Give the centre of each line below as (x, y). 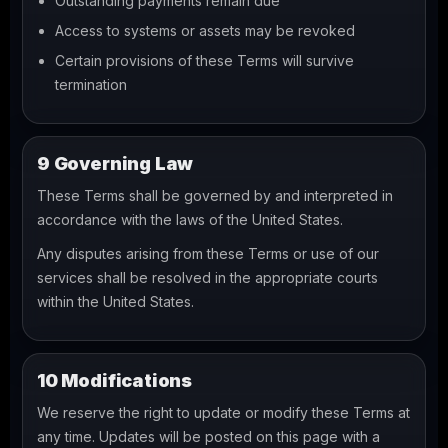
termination (91, 84)
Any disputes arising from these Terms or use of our (208, 253)
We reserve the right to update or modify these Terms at (223, 412)
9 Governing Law (115, 163)
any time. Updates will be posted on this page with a (208, 436)
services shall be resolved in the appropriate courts (207, 277)
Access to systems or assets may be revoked (205, 30)
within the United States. (115, 301)
